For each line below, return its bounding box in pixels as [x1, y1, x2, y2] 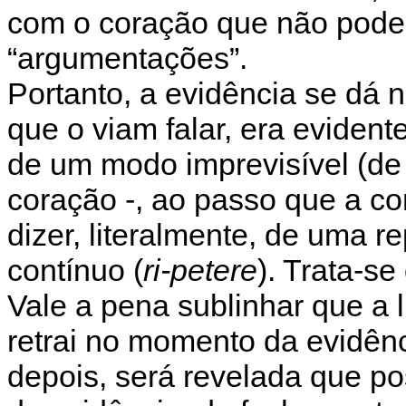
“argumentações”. [7, 40, 247, 75]
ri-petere [143, 252, 257, 287]
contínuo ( [7, 252, 143, 287]
